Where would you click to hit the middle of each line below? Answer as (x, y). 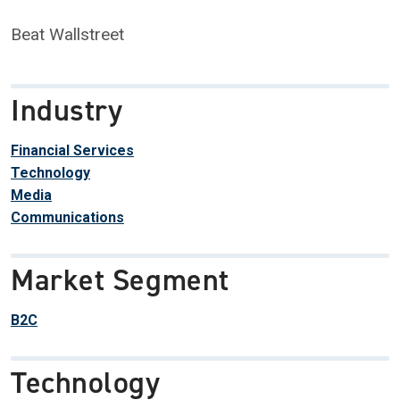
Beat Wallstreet (67, 34)
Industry (67, 110)
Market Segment (120, 280)
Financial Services (72, 150)
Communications (67, 217)
